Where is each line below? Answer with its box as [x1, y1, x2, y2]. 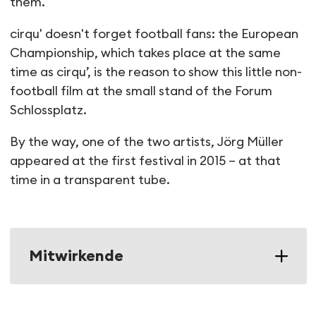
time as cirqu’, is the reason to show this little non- [9, 66, 302, 78]
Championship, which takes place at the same [9, 47, 281, 59]
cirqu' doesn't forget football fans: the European [9, 28, 298, 40]
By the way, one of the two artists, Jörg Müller [9, 135, 284, 148]
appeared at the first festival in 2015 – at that [9, 154, 281, 167]
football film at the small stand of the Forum [9, 85, 272, 97]
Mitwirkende [28, 248, 123, 264]
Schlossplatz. [9, 104, 87, 116]
